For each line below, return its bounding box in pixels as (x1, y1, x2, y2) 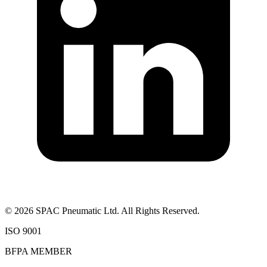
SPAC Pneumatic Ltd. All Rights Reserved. (33, 205, 200, 216)
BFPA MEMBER (5, 246, 72, 256)
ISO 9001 (5, 225, 42, 236)
